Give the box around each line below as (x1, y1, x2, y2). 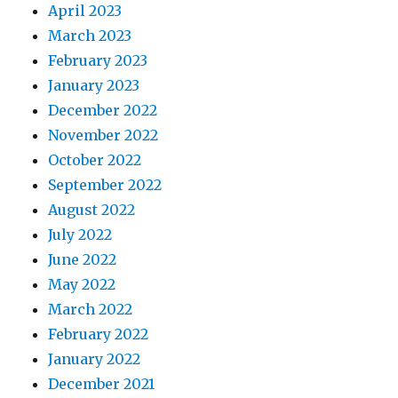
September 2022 (48, 176, 163, 195)
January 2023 (48, 76, 140, 95)
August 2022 (48, 201, 136, 219)
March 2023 (48, 27, 132, 45)
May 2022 (48, 275, 116, 294)
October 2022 (48, 151, 142, 170)
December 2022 (48, 101, 158, 120)
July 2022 (48, 226, 113, 244)
